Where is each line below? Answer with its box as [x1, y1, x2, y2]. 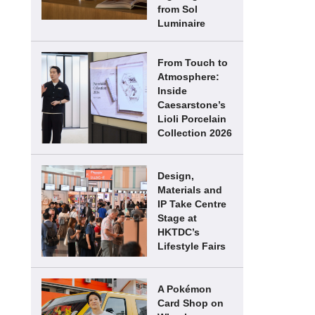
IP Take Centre [157, 198, 226, 210]
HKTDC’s [157, 226, 200, 238]
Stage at [157, 212, 197, 224]
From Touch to [157, 57, 228, 68]
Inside [157, 85, 187, 96]
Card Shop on [157, 297, 224, 309]
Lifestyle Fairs [157, 240, 226, 252]
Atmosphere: [157, 71, 219, 82]
